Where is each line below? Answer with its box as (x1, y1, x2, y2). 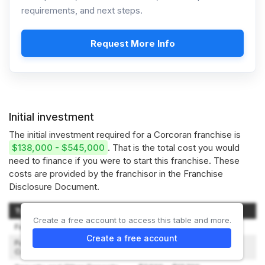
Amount (138, 206, 169, 215)
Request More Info (90, 37, 175, 49)
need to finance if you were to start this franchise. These (9, 155, 240, 166)
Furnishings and (15, 238, 74, 247)
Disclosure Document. (9, 181, 99, 192)
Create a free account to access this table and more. (33, 215, 231, 225)
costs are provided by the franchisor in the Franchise (9, 168, 223, 179)
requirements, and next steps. (21, 5, 143, 16)
